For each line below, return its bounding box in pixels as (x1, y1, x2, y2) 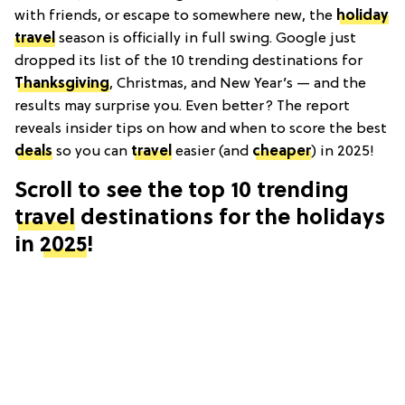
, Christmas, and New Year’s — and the (109, 75, 366, 92)
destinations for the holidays (75, 206, 385, 231)
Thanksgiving (14, 75, 109, 92)
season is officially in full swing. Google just (55, 30, 356, 47)
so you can (52, 143, 131, 160)
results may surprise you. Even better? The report (14, 98, 350, 115)
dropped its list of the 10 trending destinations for (14, 52, 363, 70)
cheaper (252, 143, 311, 160)
